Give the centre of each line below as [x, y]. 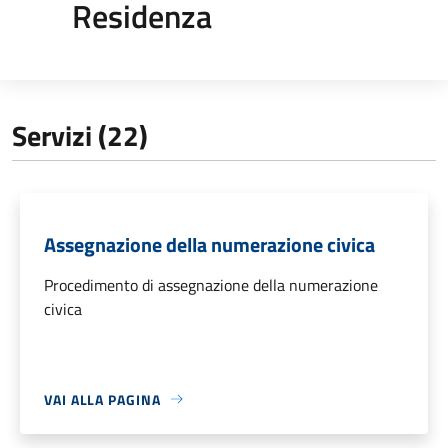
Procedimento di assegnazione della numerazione [211, 284]
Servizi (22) [80, 135]
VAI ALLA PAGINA [102, 399]
